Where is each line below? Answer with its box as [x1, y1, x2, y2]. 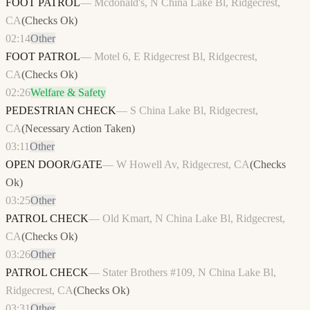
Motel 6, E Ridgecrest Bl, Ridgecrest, [94, 51, 257, 63]
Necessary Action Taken [25, 122, 131, 135]
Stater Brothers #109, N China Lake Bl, [102, 266, 276, 279]
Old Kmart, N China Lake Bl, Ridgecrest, [102, 212, 285, 225]
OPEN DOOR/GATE [6, 158, 102, 171]
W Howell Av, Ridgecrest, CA [116, 158, 250, 171]
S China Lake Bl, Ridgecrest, [130, 104, 258, 117]
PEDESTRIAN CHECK [6, 104, 116, 117]
